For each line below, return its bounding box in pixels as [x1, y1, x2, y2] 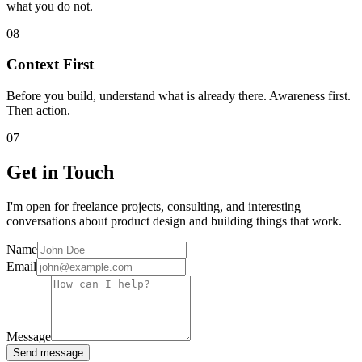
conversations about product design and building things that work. [6, 213, 342, 228]
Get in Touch [6, 162, 114, 183]
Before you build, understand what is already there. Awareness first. [6, 89, 351, 103]
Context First [6, 56, 94, 74]
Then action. [6, 103, 70, 118]
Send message [13, 346, 83, 359]
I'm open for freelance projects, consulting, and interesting [6, 199, 301, 213]
